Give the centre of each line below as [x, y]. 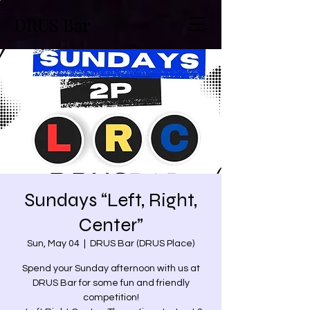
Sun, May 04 [53, 244]
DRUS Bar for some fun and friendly [111, 283]
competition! [111, 298]
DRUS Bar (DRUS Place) [142, 244]
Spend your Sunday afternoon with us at [111, 268]
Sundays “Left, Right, [111, 200]
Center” [111, 225]
